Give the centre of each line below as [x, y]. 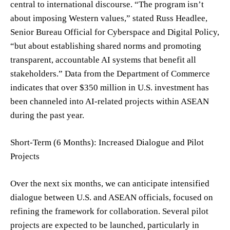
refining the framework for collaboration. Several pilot [109, 211]
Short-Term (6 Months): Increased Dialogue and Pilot [107, 142]
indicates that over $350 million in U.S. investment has [110, 87]
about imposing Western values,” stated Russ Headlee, [109, 18]
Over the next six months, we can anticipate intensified [110, 183]
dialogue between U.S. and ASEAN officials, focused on [112, 197]
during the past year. [47, 115]
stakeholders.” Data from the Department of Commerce [110, 73]
